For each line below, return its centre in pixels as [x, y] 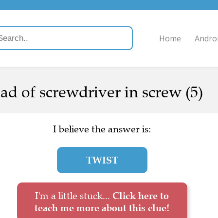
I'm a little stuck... [74, 196]
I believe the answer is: [102, 129]
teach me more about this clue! [102, 208]
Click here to [141, 196]
